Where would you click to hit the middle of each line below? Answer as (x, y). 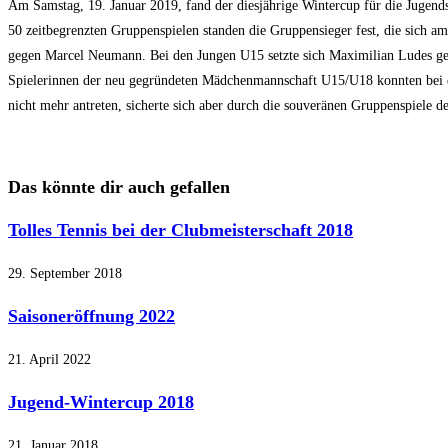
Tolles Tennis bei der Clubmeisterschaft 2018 (180, 230)
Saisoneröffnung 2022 (91, 316)
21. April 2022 (49, 360)
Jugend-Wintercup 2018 (101, 402)
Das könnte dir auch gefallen (119, 187)
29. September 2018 (65, 274)
